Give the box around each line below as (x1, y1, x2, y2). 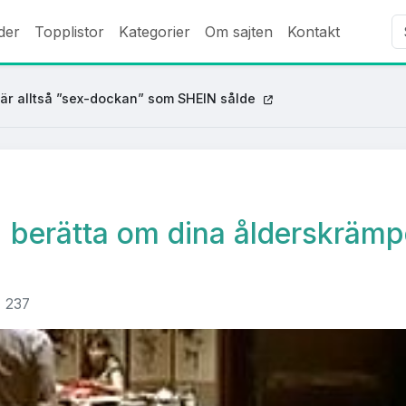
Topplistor (34, 22, 104, 41)
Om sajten (205, 22, 273, 41)
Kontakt (287, 22, 340, 41)
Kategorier (119, 22, 190, 41)
